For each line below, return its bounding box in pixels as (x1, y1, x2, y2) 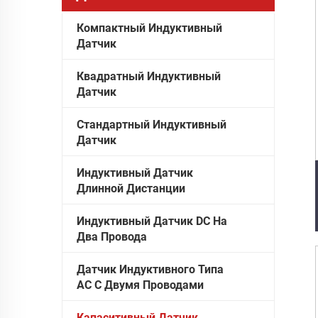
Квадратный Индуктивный (77, 69, 221, 83)
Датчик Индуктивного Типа (77, 262, 224, 276)
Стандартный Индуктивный (77, 117, 226, 131)
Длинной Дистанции (77, 181, 185, 195)
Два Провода (77, 229, 147, 243)
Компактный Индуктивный (77, 21, 222, 35)
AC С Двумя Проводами (77, 278, 204, 292)
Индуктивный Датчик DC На (77, 214, 227, 228)
